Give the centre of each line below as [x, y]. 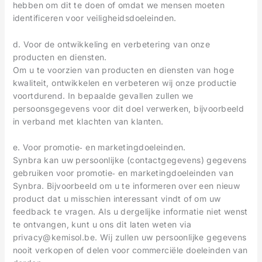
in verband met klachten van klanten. [88, 121]
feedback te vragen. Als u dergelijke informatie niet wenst [130, 212]
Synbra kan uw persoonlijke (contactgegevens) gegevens [130, 160]
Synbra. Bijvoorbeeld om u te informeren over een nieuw [126, 186]
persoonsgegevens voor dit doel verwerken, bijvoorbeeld [128, 108]
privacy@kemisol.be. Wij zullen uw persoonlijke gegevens [130, 237]
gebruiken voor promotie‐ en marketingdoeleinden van [123, 173]
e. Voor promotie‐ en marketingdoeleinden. [99, 147]
